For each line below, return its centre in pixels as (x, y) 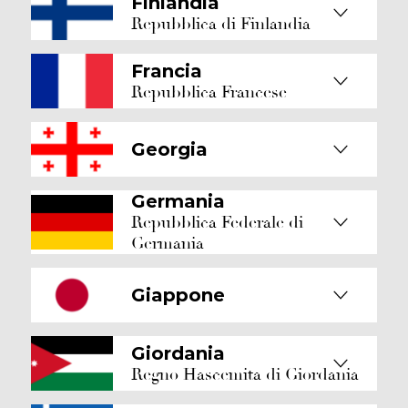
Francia (167, 71)
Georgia (169, 149)
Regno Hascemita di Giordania (245, 374)
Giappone (178, 295)
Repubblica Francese (209, 92)
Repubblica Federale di (217, 223)
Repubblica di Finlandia (221, 24)
